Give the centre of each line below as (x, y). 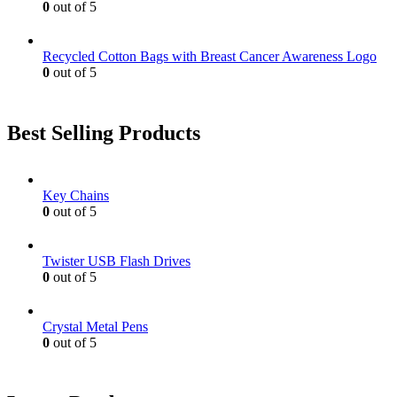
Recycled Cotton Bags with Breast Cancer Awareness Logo (210, 57)
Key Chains (76, 196)
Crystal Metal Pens (95, 327)
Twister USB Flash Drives (117, 261)
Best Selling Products (104, 133)
